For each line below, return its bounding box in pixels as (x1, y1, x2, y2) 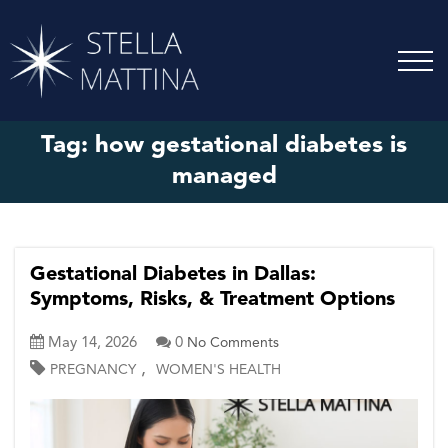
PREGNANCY (50, 363, 136, 378)
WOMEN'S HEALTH (156, 363, 281, 378)
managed (171, 165, 277, 190)
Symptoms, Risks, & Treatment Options (30, 290, 395, 311)
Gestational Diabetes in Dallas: (30, 265, 316, 286)
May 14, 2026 (44, 336, 141, 352)
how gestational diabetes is (95, 134, 407, 159)
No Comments (187, 336, 279, 351)
